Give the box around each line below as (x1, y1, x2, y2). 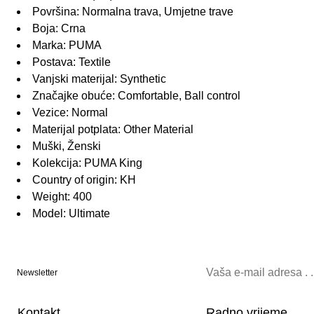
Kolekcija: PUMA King (32, 157, 142, 170)
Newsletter (17, 268, 57, 278)
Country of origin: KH (32, 174, 136, 186)
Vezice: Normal (32, 107, 108, 119)
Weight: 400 (32, 191, 92, 203)
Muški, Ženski (32, 140, 101, 153)
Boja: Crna (32, 22, 86, 35)
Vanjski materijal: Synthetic (32, 73, 166, 86)
